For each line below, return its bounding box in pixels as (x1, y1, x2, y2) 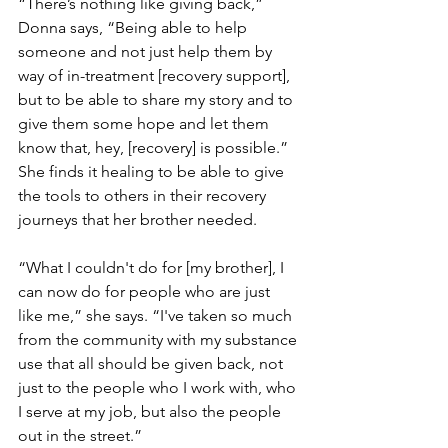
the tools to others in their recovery (18, 185, 270, 205)
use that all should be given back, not (18, 353, 287, 373)
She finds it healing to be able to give (18, 161, 288, 181)
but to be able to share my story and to (18, 89, 297, 109)
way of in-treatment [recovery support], (18, 65, 294, 85)
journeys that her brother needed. (18, 209, 257, 229)
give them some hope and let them (18, 113, 273, 133)
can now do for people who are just (18, 281, 274, 301)
